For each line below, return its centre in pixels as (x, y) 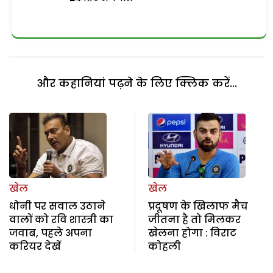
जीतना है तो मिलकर (194, 219)
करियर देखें (35, 246)
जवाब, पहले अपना (51, 233)
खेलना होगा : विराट (192, 233)
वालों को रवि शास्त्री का (61, 219)
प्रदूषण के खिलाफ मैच (198, 206)
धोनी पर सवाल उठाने (57, 206)
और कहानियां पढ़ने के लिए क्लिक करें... (136, 83)
